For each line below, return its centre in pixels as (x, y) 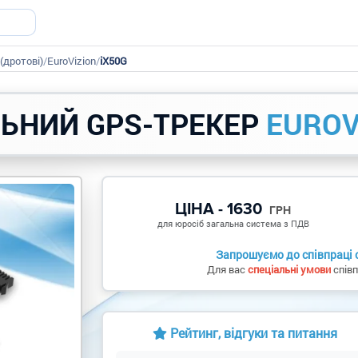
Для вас (227, 269)
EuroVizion (72, 60)
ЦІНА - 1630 (221, 209)
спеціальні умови (289, 269)
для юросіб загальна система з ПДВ (233, 223)
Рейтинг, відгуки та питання (253, 333)
